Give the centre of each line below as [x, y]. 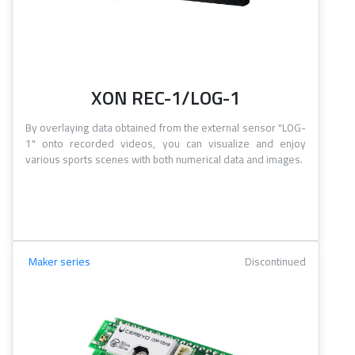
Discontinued [275, 262]
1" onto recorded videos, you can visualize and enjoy [166, 144]
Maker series [59, 262]
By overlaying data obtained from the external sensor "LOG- [166, 128]
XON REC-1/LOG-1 [166, 98]
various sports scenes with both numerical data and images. [164, 160]
